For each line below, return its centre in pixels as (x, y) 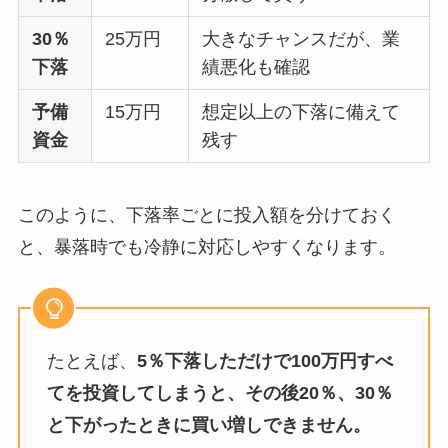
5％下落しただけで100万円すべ (264, 361)
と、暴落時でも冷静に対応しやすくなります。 (206, 246)
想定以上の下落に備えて (301, 111)
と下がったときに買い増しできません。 (208, 425)
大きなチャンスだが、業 (301, 38)
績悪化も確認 (256, 66)
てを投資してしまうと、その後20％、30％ (219, 393)
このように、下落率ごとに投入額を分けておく (206, 214)
